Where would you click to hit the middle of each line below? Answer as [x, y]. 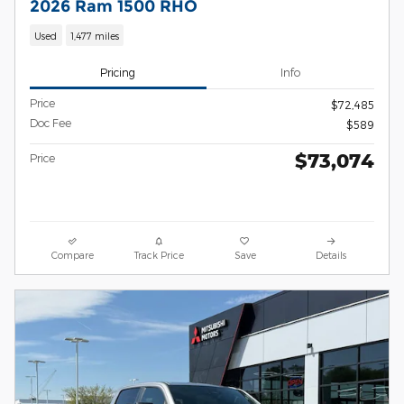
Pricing [118, 72]
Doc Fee [50, 123]
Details [331, 255]
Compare [73, 255]
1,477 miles [94, 35]
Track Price [159, 255]
